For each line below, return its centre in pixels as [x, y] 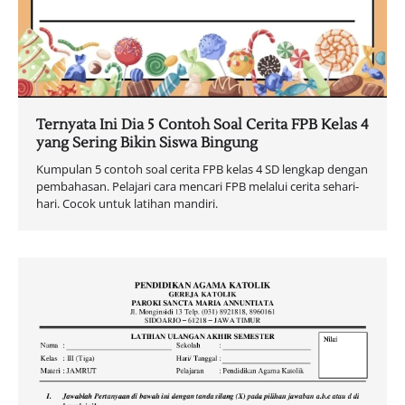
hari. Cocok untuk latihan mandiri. [127, 204]
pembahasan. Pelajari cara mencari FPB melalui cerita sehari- [198, 187]
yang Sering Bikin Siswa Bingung [147, 143]
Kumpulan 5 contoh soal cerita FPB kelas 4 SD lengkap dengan [202, 170]
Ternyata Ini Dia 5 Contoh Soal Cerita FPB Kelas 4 [202, 125]
